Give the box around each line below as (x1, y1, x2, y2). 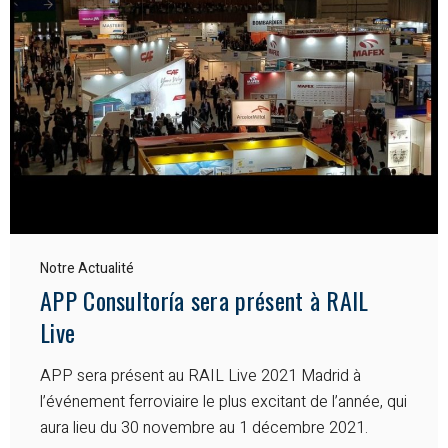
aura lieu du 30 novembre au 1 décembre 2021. (40, 415, 368, 440)
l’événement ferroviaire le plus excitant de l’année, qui (40, 389, 407, 414)
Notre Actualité (40, 257, 134, 279)
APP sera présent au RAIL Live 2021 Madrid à (40, 363, 361, 388)
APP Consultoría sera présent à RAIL (40, 281, 369, 318)
